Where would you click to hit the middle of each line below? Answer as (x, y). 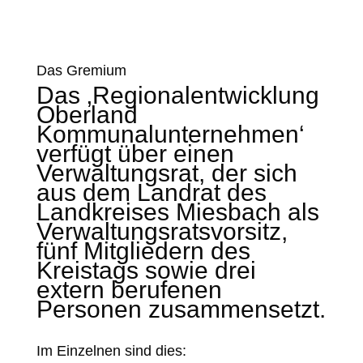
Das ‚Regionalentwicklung (177, 95)
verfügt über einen (135, 154)
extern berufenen (129, 290)
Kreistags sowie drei (146, 270)
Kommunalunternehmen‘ (170, 134)
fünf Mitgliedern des (143, 251)
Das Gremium (81, 70)
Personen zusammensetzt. (181, 309)
